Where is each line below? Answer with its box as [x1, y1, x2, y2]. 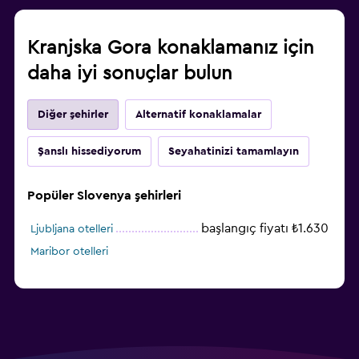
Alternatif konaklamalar [135, 108, 261, 120]
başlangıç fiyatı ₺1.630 [201, 221, 329, 235]
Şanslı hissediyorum [38, 145, 141, 157]
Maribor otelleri [30, 245, 108, 257]
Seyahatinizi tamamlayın [168, 145, 299, 157]
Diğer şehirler [38, 108, 108, 120]
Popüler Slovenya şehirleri [27, 188, 181, 202]
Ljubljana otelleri [30, 223, 113, 235]
